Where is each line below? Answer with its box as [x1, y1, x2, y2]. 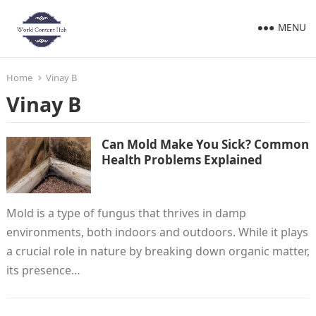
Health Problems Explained [101, 152, 262, 168]
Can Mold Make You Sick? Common [101, 136, 309, 152]
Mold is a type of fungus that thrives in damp [6, 205, 246, 221]
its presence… [6, 262, 80, 278]
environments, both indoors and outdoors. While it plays [6, 224, 308, 240]
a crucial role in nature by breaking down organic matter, [6, 243, 310, 259]
